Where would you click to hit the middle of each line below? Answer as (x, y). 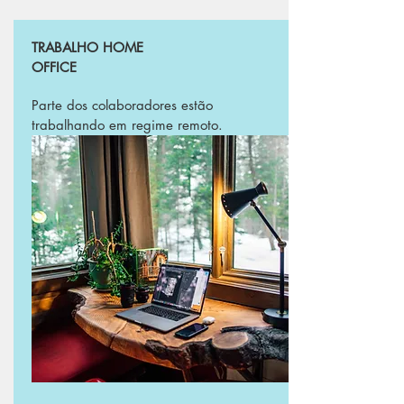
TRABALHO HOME (87, 47)
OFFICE (54, 67)
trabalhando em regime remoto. (127, 125)
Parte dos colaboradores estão (122, 105)
